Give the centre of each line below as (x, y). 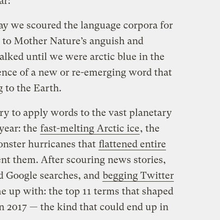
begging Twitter (138, 176)
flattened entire (132, 144)
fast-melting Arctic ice (90, 129)
